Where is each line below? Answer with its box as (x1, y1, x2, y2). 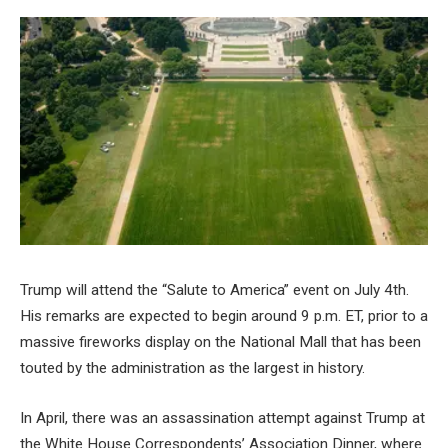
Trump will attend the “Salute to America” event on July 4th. (20, 281, 409, 300)
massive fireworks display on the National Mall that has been (20, 333, 421, 352)
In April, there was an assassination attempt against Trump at (20, 408, 425, 427)
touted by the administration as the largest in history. (20, 359, 365, 378)
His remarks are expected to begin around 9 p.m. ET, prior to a (20, 307, 428, 326)
